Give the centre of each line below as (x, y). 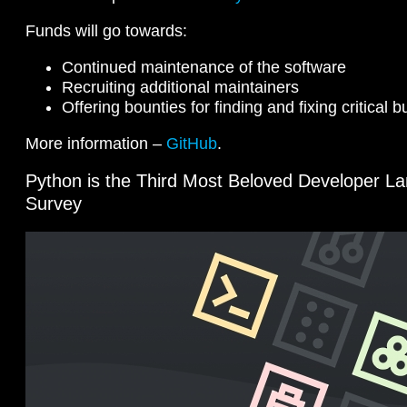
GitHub (192, 143)
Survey (54, 203)
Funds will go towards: (106, 30)
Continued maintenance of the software (204, 67)
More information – (96, 143)
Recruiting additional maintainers (180, 87)
